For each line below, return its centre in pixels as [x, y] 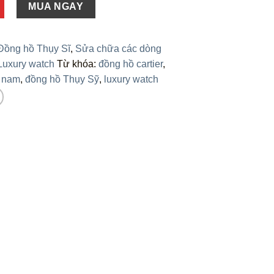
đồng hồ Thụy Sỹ [62, 79]
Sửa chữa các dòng [118, 48]
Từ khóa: [78, 64]
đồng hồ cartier [131, 64]
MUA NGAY [56, 7]
